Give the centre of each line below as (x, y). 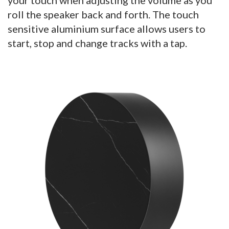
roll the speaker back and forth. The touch (103, 14)
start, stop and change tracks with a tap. (97, 43)
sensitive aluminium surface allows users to (107, 28)
